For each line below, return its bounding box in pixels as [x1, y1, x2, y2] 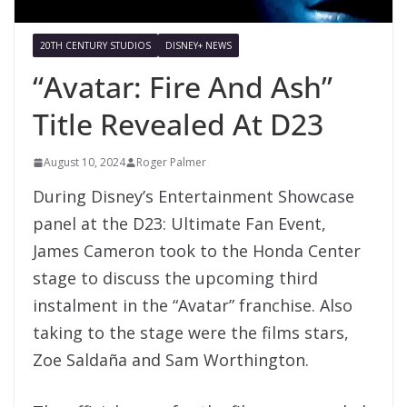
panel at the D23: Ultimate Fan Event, [33, 212, 326, 234]
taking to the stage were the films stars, [33, 321, 349, 343]
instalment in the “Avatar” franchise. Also [33, 293, 352, 316]
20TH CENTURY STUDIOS [40, 38, 151, 52]
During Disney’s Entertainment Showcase [33, 184, 354, 207]
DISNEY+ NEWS [165, 38, 232, 52]
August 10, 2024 [44, 154, 125, 170]
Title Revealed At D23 [33, 104, 323, 144]
